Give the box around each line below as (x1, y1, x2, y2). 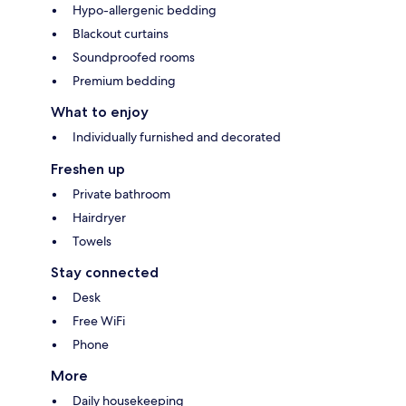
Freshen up (51, 160, 125, 179)
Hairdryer (72, 209, 126, 227)
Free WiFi (72, 313, 125, 330)
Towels (72, 233, 111, 250)
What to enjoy (51, 103, 149, 121)
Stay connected (51, 264, 159, 282)
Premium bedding (72, 72, 176, 90)
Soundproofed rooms (72, 49, 195, 66)
